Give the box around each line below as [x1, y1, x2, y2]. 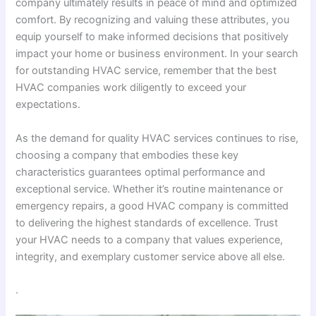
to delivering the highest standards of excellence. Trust [16, 216, 279, 229]
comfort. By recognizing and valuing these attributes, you [16, 13, 290, 27]
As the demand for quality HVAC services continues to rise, [16, 131, 299, 145]
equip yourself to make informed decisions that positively [16, 30, 289, 44]
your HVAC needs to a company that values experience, [16, 233, 284, 246]
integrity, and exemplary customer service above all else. [16, 250, 286, 263]
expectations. [16, 98, 81, 111]
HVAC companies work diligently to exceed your [16, 81, 247, 95]
